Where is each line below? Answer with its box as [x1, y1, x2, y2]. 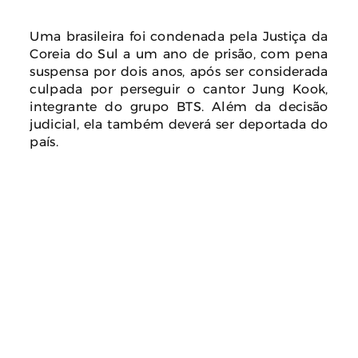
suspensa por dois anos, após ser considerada [30, 64, 328, 78]
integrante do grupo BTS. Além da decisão [30, 99, 328, 113]
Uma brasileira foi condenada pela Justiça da [30, 29, 328, 42]
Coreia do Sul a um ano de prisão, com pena [30, 46, 328, 60]
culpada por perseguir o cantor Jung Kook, [30, 82, 328, 95]
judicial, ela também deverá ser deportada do [30, 117, 328, 130]
